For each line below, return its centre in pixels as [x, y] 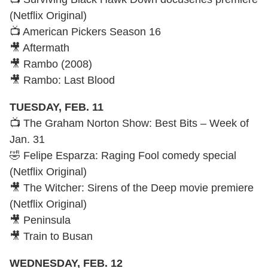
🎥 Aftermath [39, 48]
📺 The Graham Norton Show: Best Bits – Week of [129, 123]
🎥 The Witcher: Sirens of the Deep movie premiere [132, 188]
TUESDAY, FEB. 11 [57, 107]
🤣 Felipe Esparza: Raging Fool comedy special [123, 155]
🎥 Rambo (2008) [51, 64]
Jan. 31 [27, 139]
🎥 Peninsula [40, 220]
